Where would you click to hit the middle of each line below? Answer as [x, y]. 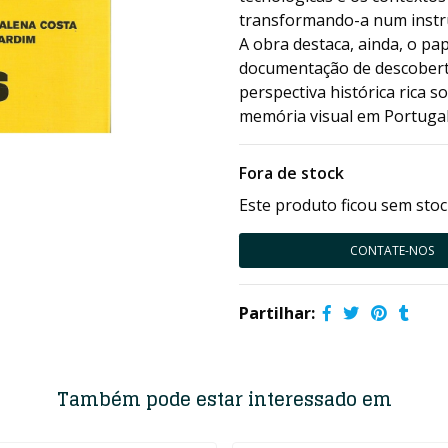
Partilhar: [277, 313]
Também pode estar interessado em [224, 399]
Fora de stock [291, 173]
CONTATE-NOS [391, 250]
